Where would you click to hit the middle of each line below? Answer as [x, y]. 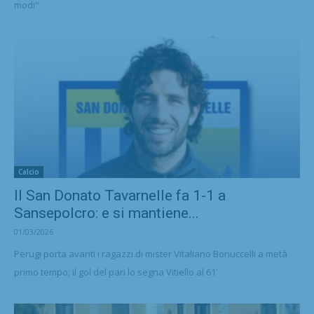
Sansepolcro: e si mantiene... [107, 213]
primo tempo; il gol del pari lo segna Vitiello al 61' [116, 272]
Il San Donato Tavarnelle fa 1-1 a [120, 195]
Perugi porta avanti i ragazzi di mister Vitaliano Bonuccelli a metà [151, 253]
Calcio [29, 171]
